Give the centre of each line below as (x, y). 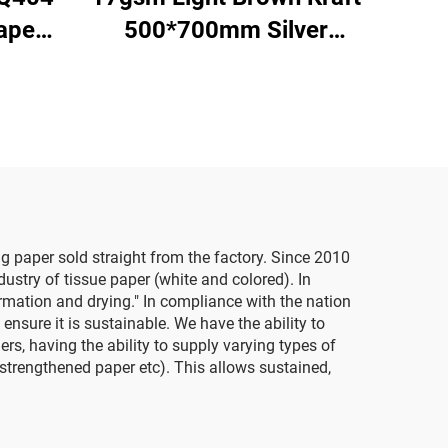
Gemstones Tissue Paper (226, 63)
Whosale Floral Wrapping (226, 96)
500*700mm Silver (226, 30)
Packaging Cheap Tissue (226, 129)
